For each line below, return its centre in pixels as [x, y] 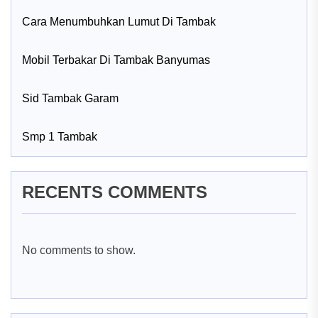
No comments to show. [79, 250]
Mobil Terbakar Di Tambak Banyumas [116, 60]
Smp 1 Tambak [60, 137]
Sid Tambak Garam [70, 98]
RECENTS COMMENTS [115, 192]
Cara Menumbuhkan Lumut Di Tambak [119, 22]
